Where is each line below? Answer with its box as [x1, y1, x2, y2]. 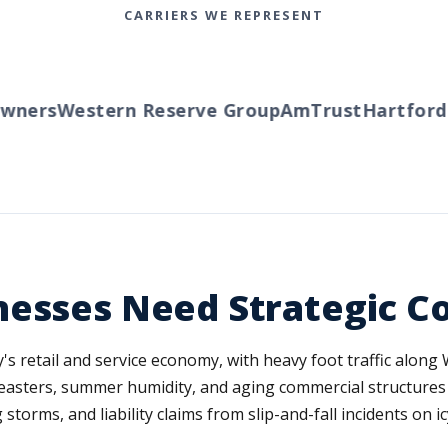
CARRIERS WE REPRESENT [124, 6, 324, 24]
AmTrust [259, 98, 342, 122]
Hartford [341, 98, 427, 122]
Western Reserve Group [36, 98, 260, 122]
